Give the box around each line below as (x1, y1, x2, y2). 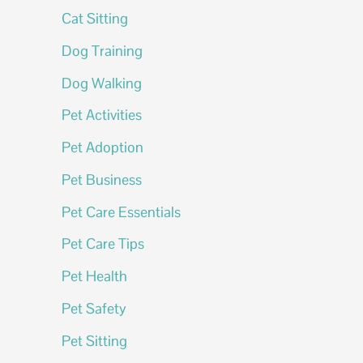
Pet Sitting (62, 331, 127, 350)
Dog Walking (62, 73, 142, 92)
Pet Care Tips (62, 234, 144, 254)
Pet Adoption (62, 138, 143, 156)
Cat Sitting (62, 9, 128, 28)
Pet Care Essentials (62, 202, 181, 221)
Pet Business (62, 169, 142, 189)
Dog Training (62, 41, 143, 60)
